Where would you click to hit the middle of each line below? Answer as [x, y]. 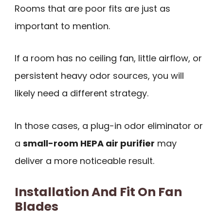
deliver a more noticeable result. [84, 161]
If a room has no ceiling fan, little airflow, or [108, 58]
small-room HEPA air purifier [89, 143]
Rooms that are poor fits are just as [92, 8]
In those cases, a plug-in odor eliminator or [109, 126]
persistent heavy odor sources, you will [99, 76]
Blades [36, 206]
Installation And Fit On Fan [98, 192]
